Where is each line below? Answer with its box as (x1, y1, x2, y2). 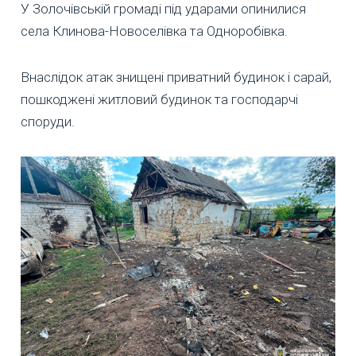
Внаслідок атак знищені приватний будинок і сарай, (21, 68, 331, 85)
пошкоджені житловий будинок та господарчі (21, 91, 298, 107)
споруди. (21, 113, 75, 130)
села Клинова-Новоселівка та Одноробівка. (21, 22, 288, 39)
